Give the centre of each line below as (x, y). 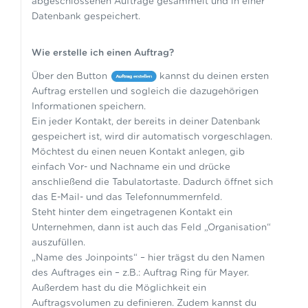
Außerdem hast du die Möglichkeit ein (119, 288)
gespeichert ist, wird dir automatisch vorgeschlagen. (152, 137)
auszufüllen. (59, 243)
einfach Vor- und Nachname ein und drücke (131, 167)
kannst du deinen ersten (212, 77)
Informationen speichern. (90, 107)
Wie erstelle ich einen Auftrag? (102, 53)
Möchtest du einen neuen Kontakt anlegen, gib (138, 152)
